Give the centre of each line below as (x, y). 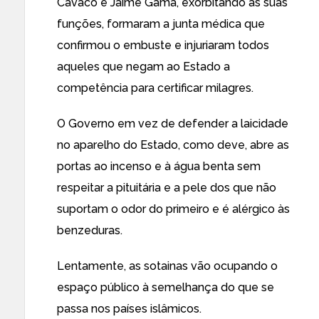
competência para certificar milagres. (155, 88)
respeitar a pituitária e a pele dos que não (167, 188)
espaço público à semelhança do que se (166, 287)
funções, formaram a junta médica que (161, 24)
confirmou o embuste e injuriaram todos (163, 45)
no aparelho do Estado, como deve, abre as (173, 145)
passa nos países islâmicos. (129, 309)
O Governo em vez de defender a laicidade (173, 124)
